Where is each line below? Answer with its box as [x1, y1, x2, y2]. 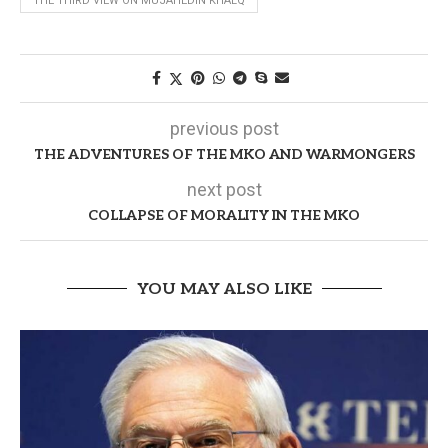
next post [186, 178, 262, 200]
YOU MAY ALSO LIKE [136, 279, 312, 299]
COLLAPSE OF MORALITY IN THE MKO [88, 206, 360, 224]
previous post [169, 117, 279, 139]
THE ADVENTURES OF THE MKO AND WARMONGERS [33, 145, 415, 163]
